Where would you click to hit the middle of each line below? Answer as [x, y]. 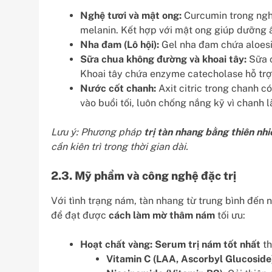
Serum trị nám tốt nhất [208, 244]
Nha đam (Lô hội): [120, 44]
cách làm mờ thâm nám [162, 215]
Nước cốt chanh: [118, 88]
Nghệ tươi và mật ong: [131, 15]
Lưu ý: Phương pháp [97, 132]
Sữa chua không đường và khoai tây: [163, 59]
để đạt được [80, 215]
